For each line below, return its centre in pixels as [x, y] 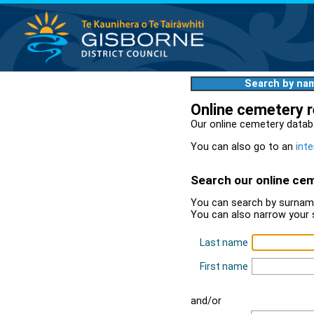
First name [224, 267]
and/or [206, 301]
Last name [224, 243]
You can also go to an [243, 146]
